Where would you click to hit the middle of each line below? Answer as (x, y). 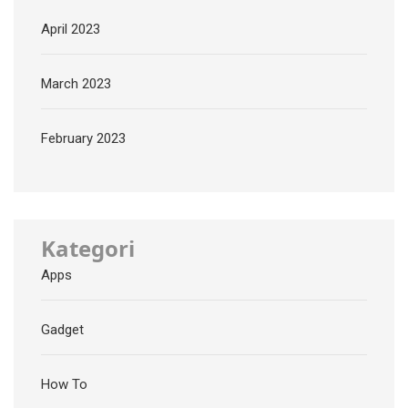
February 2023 (83, 139)
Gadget (62, 330)
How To (64, 385)
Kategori (88, 249)
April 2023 (71, 30)
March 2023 (76, 84)
